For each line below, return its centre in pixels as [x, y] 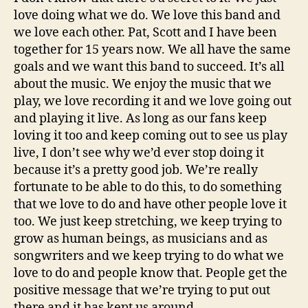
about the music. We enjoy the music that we [143, 84]
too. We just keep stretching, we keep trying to [148, 222]
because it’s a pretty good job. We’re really [136, 170]
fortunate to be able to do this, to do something [148, 187]
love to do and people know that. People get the [151, 273]
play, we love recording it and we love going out [153, 101]
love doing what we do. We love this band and [147, 15]
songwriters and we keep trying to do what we [149, 256]
